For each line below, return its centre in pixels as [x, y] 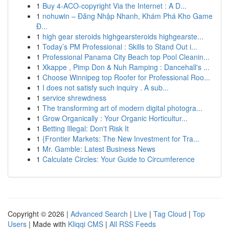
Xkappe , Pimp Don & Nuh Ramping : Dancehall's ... [126, 67]
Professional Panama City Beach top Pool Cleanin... [126, 57]
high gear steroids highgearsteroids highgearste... [123, 36]
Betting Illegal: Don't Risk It [86, 128]
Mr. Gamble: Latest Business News [99, 149]
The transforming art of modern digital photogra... [122, 108]
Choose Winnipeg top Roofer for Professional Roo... [126, 77]
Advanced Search [99, 214]
